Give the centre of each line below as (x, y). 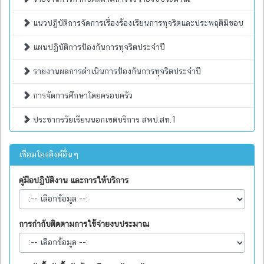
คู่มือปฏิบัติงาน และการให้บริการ (74, 180)
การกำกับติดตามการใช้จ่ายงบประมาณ (84, 224)
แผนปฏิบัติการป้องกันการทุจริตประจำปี (98, 47)
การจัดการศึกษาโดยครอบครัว (82, 95)
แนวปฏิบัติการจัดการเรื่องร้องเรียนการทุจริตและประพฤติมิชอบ (137, 23)
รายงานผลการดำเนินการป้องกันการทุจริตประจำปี (116, 71)
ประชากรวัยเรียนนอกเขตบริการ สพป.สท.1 (103, 119)
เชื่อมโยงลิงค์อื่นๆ (49, 154)
